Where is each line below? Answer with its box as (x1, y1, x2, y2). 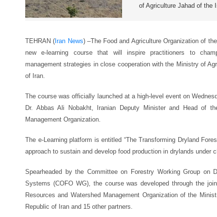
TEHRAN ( (25, 37, 55, 45)
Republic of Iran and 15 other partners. (25, 203, 133, 210)
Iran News (55, 37, 83, 45)
